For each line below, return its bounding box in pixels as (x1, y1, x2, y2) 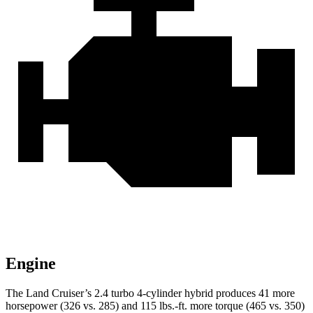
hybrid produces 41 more (182, 287, 295, 300)
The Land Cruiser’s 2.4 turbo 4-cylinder (6, 287, 182, 300)
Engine (6, 254, 56, 273)
